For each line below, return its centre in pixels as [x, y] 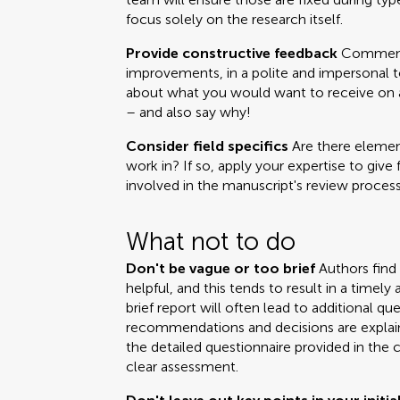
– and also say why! [189, 112]
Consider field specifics [208, 146]
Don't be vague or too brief [221, 268]
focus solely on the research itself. [235, 19]
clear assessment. [183, 367]
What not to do [211, 242]
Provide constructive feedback [232, 53]
